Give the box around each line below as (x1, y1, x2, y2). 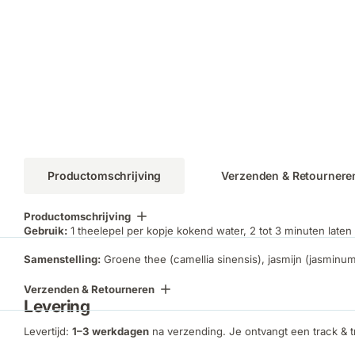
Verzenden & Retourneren (24, 283, 155, 296)
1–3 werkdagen (72, 324, 149, 338)
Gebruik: (24, 223, 67, 237)
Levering (24, 296, 90, 317)
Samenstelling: (24, 253, 101, 266)
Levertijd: (24, 324, 72, 338)
